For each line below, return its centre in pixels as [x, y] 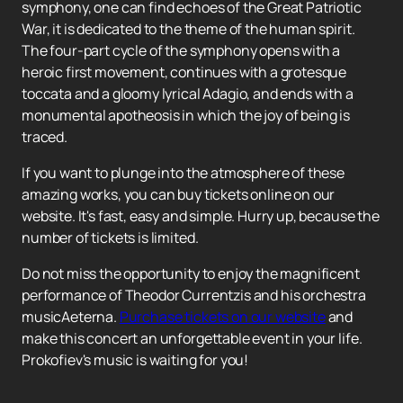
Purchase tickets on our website [222, 317]
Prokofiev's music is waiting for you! [135, 360]
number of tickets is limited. [110, 238]
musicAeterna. [71, 317]
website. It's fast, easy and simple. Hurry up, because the [201, 216]
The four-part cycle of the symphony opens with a [181, 51]
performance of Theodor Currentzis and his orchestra [194, 296]
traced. [45, 137]
